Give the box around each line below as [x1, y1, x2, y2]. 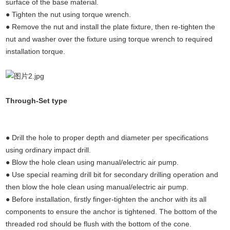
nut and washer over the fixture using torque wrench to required [6, 35, 213, 44]
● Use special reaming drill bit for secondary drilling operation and [6, 170, 219, 179]
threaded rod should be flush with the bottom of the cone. [6, 220, 192, 228]
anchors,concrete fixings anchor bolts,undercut [6, 108, 192, 118]
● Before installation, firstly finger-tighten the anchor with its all [6, 195, 207, 204]
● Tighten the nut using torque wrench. [6, 10, 133, 19]
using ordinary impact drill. [6, 146, 91, 155]
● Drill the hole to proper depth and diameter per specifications [6, 133, 209, 142]
